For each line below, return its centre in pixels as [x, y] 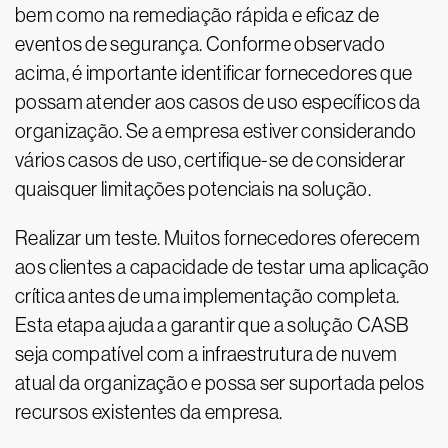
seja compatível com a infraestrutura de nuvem [206, 354]
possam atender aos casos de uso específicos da [218, 102]
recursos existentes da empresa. [149, 412]
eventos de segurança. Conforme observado [200, 44]
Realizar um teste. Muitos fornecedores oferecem [218, 238]
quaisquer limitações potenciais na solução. [193, 189]
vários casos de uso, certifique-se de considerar [210, 160]
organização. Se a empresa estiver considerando [216, 131]
